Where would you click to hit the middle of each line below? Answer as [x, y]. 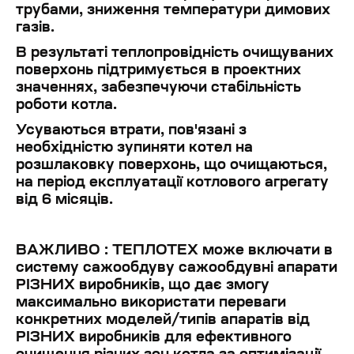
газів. [35, 28]
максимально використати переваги [151, 303]
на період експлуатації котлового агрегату [172, 183]
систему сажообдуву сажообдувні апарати [177, 269]
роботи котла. [66, 106]
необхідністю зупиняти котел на [134, 149]
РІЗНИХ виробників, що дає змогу [143, 286]
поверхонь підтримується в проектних [158, 71]
